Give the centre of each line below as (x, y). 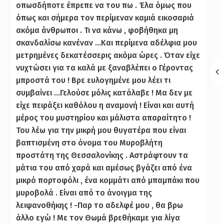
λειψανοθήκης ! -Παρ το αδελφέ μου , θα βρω (100, 205)
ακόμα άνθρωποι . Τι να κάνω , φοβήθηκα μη (97, 30)
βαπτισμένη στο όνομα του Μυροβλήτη (89, 142)
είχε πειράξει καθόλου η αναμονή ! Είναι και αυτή (105, 105)
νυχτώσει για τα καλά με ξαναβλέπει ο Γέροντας (105, 67)
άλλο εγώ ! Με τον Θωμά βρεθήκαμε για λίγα (98, 217)
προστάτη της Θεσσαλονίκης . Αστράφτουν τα (102, 155)
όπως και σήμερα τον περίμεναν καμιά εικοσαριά (105, 17)
